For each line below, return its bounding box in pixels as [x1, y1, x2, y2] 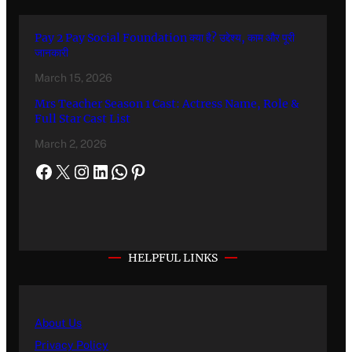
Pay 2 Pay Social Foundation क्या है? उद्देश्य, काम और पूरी [35, 30, 295, 45]
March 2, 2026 [35, 137, 107, 150]
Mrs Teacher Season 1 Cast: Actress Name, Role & [35, 96, 299, 111]
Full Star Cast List [35, 111, 130, 126]
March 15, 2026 [35, 71, 112, 84]
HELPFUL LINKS [128, 250, 218, 265]
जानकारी [35, 45, 68, 60]
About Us [35, 316, 82, 329]
